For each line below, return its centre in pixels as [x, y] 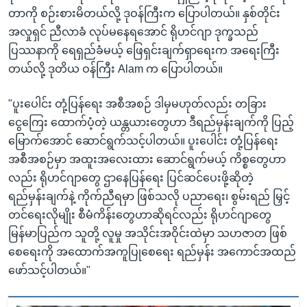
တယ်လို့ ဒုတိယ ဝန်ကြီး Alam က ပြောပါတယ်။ [115, 69]
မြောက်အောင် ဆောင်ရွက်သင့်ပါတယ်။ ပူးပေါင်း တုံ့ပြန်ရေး [143, 140]
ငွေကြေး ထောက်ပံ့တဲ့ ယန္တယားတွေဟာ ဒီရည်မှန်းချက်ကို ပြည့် [151, 122]
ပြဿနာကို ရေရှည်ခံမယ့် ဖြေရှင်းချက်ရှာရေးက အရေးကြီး [144, 50]
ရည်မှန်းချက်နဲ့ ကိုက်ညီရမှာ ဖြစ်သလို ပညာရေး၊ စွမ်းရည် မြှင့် [149, 196]
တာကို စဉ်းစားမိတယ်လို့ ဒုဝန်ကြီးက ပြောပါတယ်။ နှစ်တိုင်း [144, 13]
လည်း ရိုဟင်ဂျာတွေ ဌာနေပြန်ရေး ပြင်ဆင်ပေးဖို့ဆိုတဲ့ [131, 177]
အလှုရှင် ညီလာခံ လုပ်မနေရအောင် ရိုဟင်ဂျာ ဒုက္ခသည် [133, 32]
